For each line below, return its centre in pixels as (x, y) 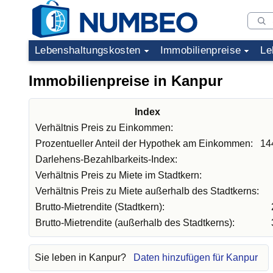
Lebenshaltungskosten (88, 50)
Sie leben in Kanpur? (82, 257)
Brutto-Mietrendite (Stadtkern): (100, 207)
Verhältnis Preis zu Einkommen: (104, 128)
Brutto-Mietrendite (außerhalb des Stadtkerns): (135, 223)
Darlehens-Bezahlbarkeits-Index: (106, 159)
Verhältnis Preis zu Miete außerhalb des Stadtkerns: (147, 191)
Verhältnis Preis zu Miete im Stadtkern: (119, 175)
